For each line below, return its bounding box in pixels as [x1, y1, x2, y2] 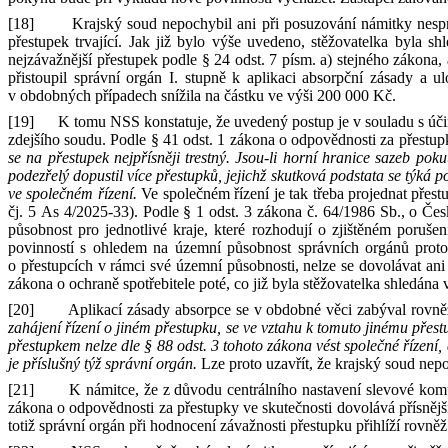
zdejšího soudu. [8, 131, 107, 148]
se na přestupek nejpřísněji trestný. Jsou [8, 149, 265, 166]
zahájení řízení [8, 319, 105, 336]
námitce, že [85, 381, 163, 398]
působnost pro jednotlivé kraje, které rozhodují [8, 221, 318, 238]
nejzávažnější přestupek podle [8, 51, 202, 68]
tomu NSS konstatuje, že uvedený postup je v [74, 113, 361, 130]
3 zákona [244, 203, 302, 220]
